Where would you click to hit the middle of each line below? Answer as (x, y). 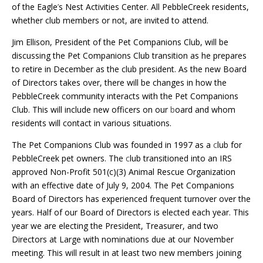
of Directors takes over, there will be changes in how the (119, 83)
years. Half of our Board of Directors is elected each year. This (130, 213)
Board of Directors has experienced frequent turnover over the (131, 199)
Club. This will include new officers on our (91, 110)
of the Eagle (35, 7)
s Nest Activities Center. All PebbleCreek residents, (154, 7)
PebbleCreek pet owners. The (69, 159)
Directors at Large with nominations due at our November (123, 240)
